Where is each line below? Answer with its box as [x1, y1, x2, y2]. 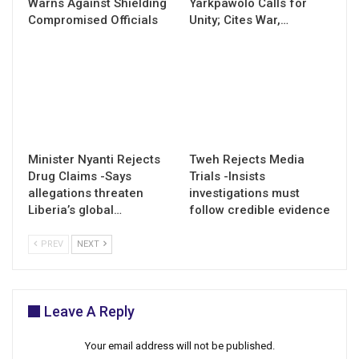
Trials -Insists [189, 169, 265, 184]
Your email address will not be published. [84, 340, 275, 353]
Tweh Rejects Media [189, 152, 305, 167]
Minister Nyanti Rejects [28, 152, 160, 167]
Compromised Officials [28, 12, 158, 27]
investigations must [189, 186, 300, 201]
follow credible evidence [189, 203, 330, 218]
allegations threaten [28, 186, 143, 201]
